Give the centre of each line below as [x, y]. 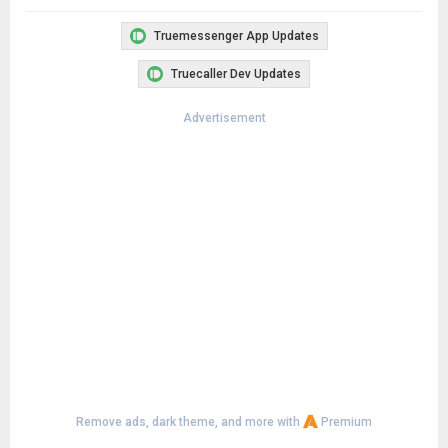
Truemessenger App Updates [236, 36]
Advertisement [224, 118]
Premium [345, 422]
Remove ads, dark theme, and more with [189, 422]
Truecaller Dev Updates [236, 74]
